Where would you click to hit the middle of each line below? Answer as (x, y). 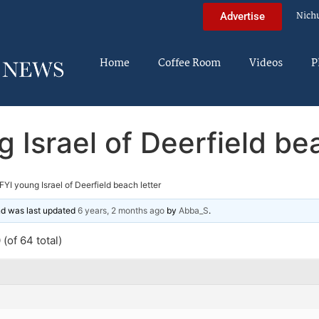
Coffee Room (189, 63)
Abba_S (194, 210)
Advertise (242, 16)
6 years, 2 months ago (121, 210)
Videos (266, 63)
